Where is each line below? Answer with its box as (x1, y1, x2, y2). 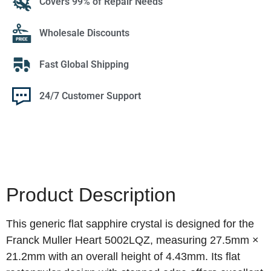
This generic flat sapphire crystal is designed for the (6, 218, 254, 230)
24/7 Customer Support (39, 90, 141, 102)
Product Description (6, 184, 176, 206)
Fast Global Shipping (39, 59, 129, 71)
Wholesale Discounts (39, 27, 129, 39)
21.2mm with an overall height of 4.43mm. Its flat (6, 250, 240, 263)
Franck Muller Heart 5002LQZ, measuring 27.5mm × (6, 234, 259, 247)
